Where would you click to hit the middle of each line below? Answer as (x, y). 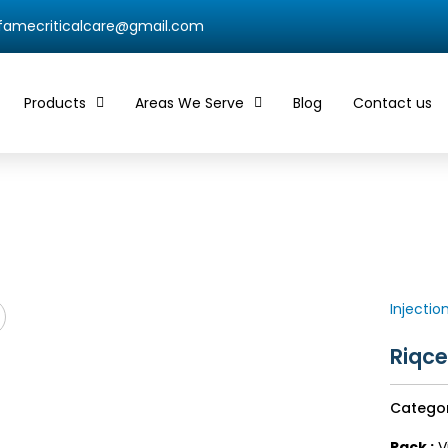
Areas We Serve (189, 103)
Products (54, 103)
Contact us (392, 103)
